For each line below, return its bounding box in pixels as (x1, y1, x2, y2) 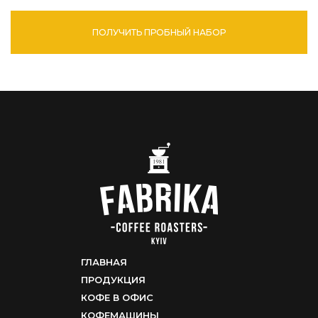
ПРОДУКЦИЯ (81, 274, 146, 285)
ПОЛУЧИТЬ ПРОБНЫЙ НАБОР (92, 27, 226, 38)
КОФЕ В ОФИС (81, 292, 153, 303)
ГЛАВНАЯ (81, 256, 127, 268)
